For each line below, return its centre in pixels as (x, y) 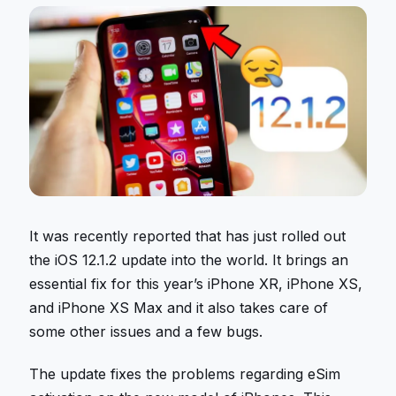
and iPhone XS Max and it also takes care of (179, 307)
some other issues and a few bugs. (146, 331)
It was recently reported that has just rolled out (188, 236)
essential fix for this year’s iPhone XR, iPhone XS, (196, 283)
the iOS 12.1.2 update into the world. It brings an (189, 259)
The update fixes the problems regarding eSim (185, 374)
